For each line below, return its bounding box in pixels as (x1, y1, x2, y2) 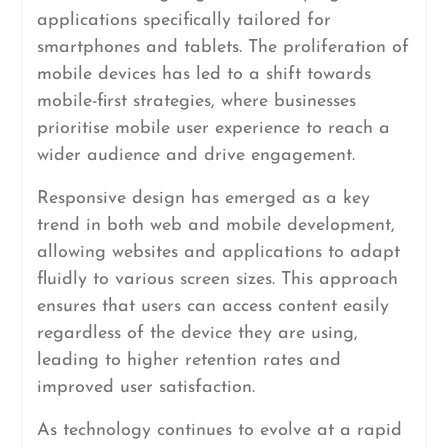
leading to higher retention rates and (36, 351, 341, 370)
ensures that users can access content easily (36, 297, 389, 316)
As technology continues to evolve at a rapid (36, 421, 402, 440)
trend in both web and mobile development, (36, 216, 395, 235)
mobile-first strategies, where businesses (36, 92, 356, 111)
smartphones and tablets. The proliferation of (36, 38, 409, 57)
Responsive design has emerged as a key (36, 189, 370, 208)
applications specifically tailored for (36, 11, 331, 30)
